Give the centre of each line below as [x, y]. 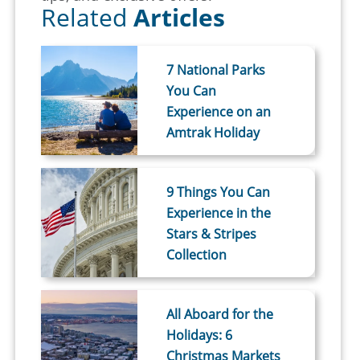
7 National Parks [216, 70]
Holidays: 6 [200, 335]
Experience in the [219, 213]
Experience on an [219, 111]
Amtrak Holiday [213, 132]
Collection [197, 254]
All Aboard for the [220, 314]
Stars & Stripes [212, 233]
